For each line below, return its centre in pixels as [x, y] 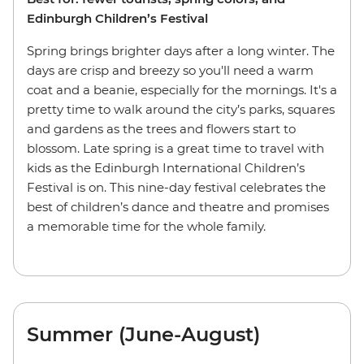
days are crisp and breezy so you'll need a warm [170, 70]
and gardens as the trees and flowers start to [161, 129]
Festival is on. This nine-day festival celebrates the [176, 187]
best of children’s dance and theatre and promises [178, 207]
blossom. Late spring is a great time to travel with [175, 148]
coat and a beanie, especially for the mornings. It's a [182, 90]
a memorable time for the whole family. [146, 226]
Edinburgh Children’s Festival [117, 18]
